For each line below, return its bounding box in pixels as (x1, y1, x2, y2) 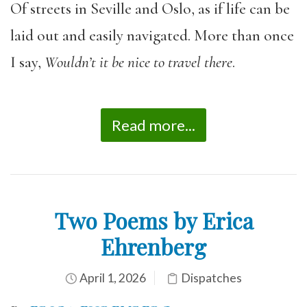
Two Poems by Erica (53, 206, 254, 236)
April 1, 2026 (77, 271, 146, 286)
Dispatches (181, 271, 242, 286)
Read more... (112, 116, 195, 135)
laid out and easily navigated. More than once (10, 25, 294, 45)
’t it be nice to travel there (88, 52, 232, 72)
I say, (10, 52, 45, 72)
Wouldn (45, 52, 88, 72)
